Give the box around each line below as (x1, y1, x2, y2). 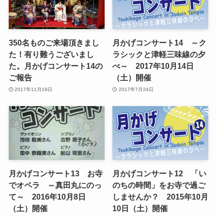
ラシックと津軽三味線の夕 (112, 50, 206, 59)
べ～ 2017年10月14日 (112, 62, 194, 71)
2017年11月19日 (15, 86, 53, 92)
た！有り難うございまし (8, 50, 94, 59)
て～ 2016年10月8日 (8, 192, 86, 201)
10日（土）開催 (112, 204, 168, 213)
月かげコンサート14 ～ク (112, 38, 207, 47)
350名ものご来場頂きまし (8, 38, 99, 47)
